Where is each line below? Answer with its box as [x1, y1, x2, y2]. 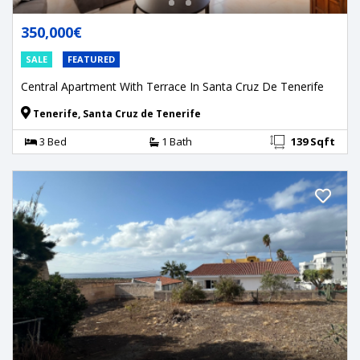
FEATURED [67, 52, 115, 65]
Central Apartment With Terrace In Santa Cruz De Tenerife [21, 78, 324, 94]
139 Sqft [291, 133, 335, 149]
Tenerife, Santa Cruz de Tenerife [31, 106, 201, 121]
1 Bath [158, 133, 192, 149]
